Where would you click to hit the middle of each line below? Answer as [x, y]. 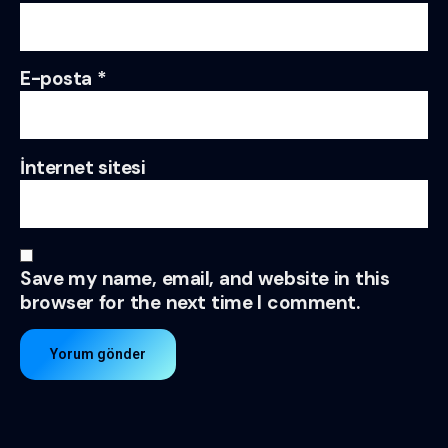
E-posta [58, 79]
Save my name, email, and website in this [205, 278]
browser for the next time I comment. [190, 302]
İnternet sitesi [83, 167]
